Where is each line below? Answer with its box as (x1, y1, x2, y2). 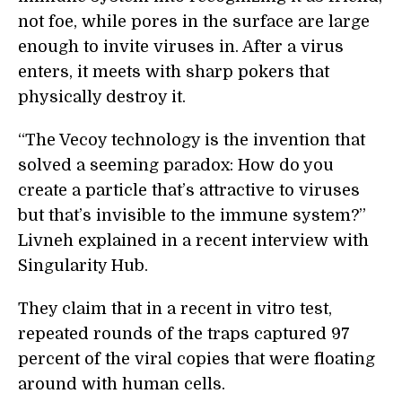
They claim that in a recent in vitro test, (18, 300, 332, 319)
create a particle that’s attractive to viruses (18, 181, 360, 200)
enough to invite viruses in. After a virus (18, 38, 344, 57)
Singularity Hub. (18, 257, 148, 275)
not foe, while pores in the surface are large (18, 13, 370, 31)
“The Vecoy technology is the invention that (18, 131, 365, 150)
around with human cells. (18, 375, 225, 394)
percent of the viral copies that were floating (18, 350, 375, 369)
